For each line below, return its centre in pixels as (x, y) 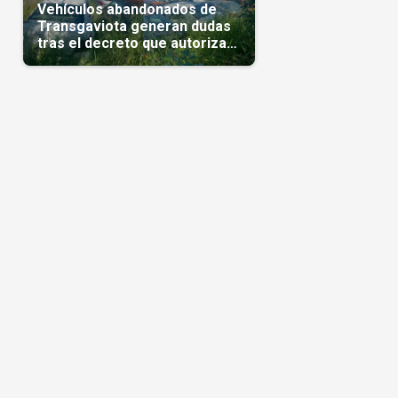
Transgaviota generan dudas (134, 26)
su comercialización (104, 60)
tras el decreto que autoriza (131, 43)
